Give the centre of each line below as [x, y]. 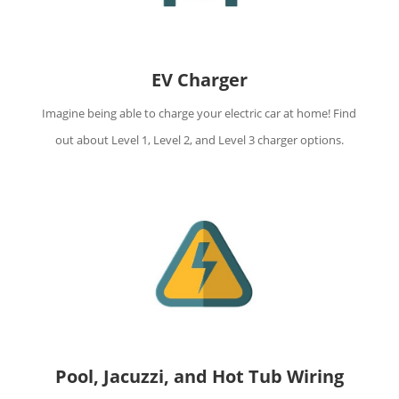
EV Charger [199, 80]
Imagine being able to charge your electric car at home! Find [199, 114]
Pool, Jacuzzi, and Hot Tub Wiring [199, 377]
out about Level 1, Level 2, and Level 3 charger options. [199, 140]
